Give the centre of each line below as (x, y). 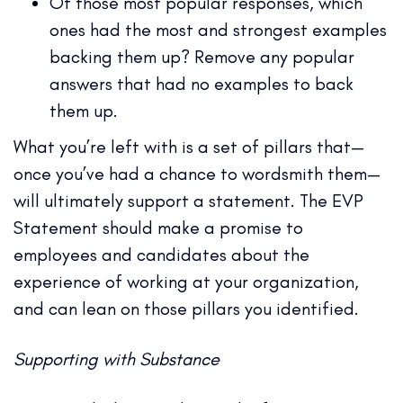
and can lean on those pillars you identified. (186, 308)
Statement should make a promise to (158, 227)
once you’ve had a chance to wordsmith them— (197, 173)
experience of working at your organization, (186, 281)
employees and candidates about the (161, 254)
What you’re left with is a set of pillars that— (189, 146)
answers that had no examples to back (201, 83)
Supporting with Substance (116, 358)
